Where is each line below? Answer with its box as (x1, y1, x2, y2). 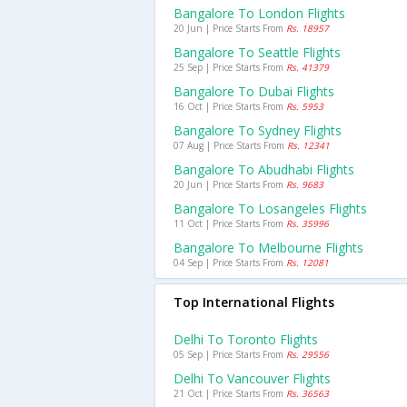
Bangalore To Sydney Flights (174, 122, 342, 139)
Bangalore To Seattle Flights (174, 44, 341, 61)
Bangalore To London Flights (174, 5, 345, 22)
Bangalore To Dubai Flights (174, 83, 334, 100)
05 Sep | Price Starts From (174, 348, 286, 361)
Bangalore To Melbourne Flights (174, 239, 363, 256)
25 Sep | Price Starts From (174, 61, 286, 74)
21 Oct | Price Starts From (174, 387, 286, 400)
